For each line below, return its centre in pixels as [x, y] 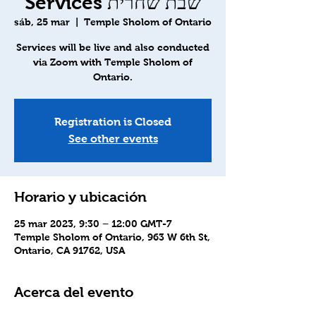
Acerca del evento [74, 292]
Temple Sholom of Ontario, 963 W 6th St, [112, 237]
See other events [113, 139]
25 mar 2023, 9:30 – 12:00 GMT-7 [93, 224]
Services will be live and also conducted [113, 47]
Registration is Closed [113, 122]
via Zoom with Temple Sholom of [113, 62]
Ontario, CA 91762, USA [69, 250]
